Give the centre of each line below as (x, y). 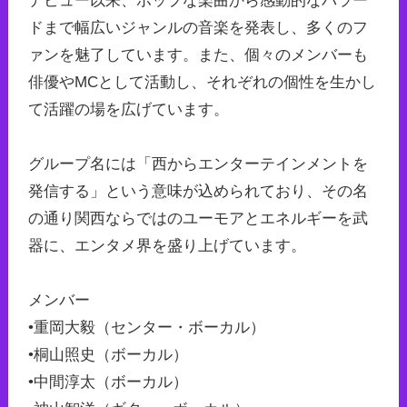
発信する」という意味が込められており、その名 (198, 191)
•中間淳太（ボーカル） (108, 382)
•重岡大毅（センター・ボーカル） (146, 327)
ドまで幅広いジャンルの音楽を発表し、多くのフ (198, 27)
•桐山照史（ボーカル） (108, 354)
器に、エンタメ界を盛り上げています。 (167, 245)
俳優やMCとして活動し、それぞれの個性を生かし (202, 82)
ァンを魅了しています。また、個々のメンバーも (198, 55)
